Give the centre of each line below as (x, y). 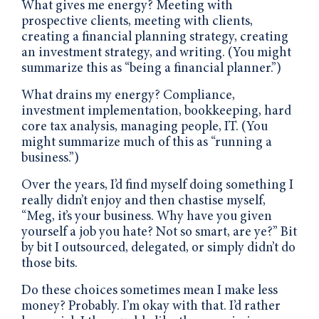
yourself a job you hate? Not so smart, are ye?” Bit (159, 232)
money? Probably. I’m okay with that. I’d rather (151, 306)
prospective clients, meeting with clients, (137, 21)
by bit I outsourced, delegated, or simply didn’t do (158, 248)
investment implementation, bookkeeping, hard (156, 111)
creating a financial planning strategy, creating (155, 37)
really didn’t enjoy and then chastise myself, (143, 201)
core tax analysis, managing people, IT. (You (145, 127)
